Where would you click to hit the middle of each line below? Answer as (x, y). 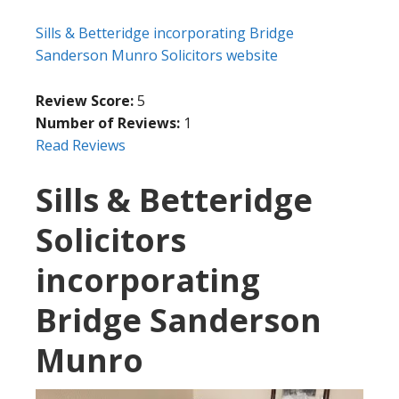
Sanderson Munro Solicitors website (157, 56)
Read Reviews (81, 146)
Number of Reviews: (108, 123)
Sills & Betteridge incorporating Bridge (165, 33)
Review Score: (86, 101)
